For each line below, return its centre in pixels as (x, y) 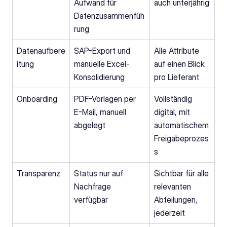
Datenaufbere (41, 51)
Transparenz (39, 173)
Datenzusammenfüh (109, 16)
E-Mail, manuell (100, 112)
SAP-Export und (102, 51)
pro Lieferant (177, 77)
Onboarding (37, 99)
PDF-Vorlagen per (105, 99)
